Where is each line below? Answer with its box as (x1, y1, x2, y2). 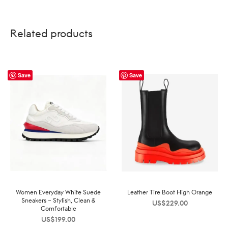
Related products (10, 27, 93, 40)
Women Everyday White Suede (16, 188, 101, 196)
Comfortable (40, 205, 76, 213)
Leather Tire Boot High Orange (127, 188, 212, 196)
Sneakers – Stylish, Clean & (21, 196, 95, 205)
